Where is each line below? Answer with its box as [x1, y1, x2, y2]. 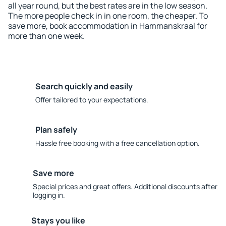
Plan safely [35, 124, 77, 135]
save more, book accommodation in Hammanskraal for [8, 20, 207, 31]
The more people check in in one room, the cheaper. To [8, 10, 208, 21]
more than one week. [8, 30, 85, 41]
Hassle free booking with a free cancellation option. [35, 138, 200, 148]
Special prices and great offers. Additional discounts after [32, 182, 217, 191]
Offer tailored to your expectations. [35, 95, 148, 104]
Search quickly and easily [35, 81, 133, 92]
